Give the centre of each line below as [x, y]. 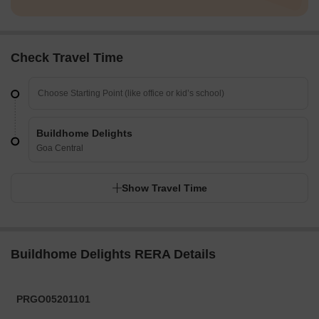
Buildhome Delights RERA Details [113, 255]
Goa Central [60, 148]
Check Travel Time [67, 58]
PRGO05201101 [53, 299]
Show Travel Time [164, 188]
